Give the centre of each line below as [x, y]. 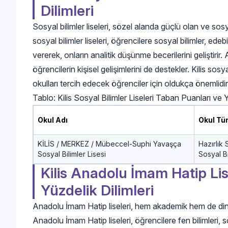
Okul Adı [53, 120]
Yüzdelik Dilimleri [97, 190]
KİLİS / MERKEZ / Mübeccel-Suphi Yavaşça [109, 144]
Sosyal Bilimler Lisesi [72, 154]
